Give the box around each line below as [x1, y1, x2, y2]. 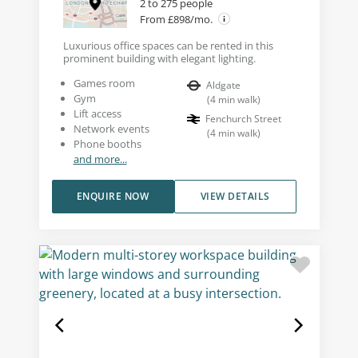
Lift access [73, 106, 121, 121]
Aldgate [206, 78, 241, 93]
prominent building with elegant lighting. [62, 51, 256, 66]
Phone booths [73, 137, 141, 152]
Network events [73, 121, 149, 137]
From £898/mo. [139, 12, 215, 27]
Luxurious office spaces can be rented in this [62, 38, 273, 54]
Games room [73, 76, 135, 91]
